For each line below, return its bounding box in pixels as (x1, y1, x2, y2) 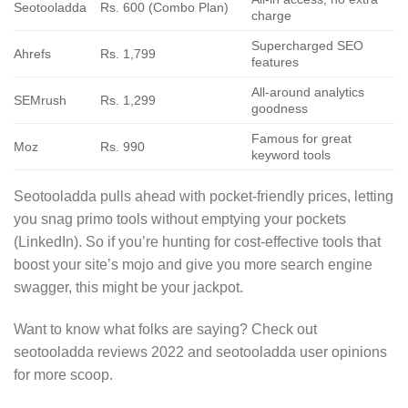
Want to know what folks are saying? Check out (14, 321, 317, 337)
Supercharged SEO (251, 37, 364, 53)
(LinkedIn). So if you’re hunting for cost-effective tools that (14, 233, 381, 250)
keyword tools (251, 147, 331, 162)
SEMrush (14, 92, 66, 107)
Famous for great (251, 130, 352, 146)
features (251, 54, 300, 69)
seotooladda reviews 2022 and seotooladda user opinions (14, 343, 387, 360)
